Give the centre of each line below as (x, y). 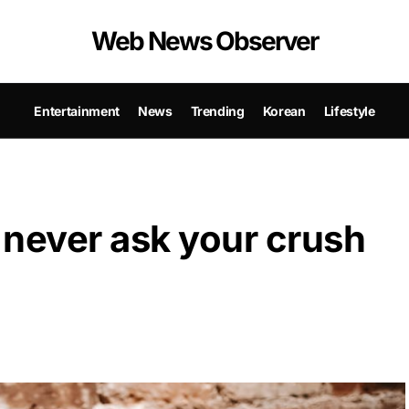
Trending (217, 110)
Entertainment (77, 110)
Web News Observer (204, 41)
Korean (284, 110)
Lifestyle (349, 110)
